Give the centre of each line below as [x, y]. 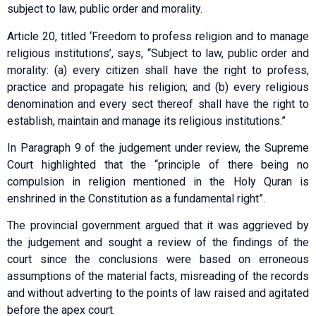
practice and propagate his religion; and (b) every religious [158, 87]
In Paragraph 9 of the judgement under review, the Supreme [158, 147]
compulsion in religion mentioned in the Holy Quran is [158, 181]
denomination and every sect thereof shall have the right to [158, 104]
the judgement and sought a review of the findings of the [158, 243]
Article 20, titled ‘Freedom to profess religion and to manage [158, 36]
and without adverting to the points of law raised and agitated [158, 293]
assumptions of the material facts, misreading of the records [158, 276]
